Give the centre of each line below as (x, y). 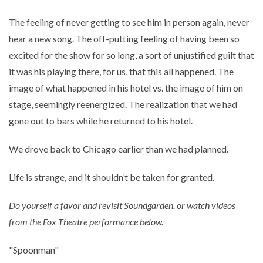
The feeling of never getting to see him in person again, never (129, 22)
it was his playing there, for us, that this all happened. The (121, 71)
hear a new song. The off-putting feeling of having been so (124, 38)
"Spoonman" (34, 249)
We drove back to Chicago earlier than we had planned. (119, 149)
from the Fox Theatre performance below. (86, 221)
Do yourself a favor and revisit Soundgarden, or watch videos (122, 205)
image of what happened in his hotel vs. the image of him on (126, 87)
